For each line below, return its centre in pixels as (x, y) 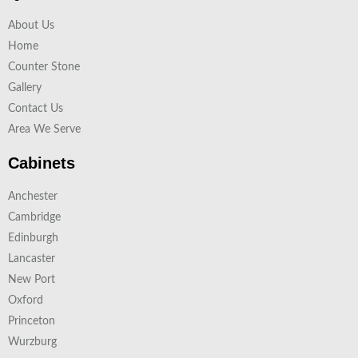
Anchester (33, 197)
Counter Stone (44, 67)
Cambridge (34, 217)
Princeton (32, 321)
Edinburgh (33, 238)
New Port (32, 280)
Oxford (26, 300)
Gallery (25, 88)
